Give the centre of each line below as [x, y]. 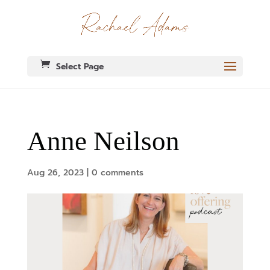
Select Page [80, 67]
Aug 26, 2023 [55, 173]
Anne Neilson [103, 141]
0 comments [117, 173]
